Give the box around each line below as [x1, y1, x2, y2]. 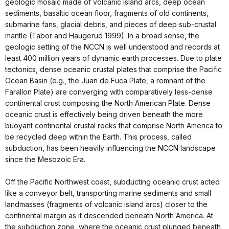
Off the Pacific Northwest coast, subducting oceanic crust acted [5, 177, 220, 187]
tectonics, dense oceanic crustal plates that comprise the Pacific [5, 65, 222, 74]
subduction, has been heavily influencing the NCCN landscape [5, 144, 216, 153]
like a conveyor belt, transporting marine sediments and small [5, 189, 211, 198]
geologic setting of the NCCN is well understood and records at [5, 42, 220, 52]
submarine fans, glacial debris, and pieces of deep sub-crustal [5, 20, 216, 29]
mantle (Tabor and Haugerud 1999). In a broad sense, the [5, 31, 199, 40]
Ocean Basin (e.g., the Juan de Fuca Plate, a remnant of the [5, 76, 205, 85]
